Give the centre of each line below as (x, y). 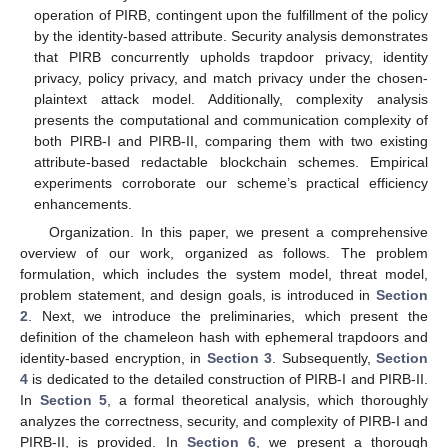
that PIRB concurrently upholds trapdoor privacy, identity (231, 56)
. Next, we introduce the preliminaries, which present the (228, 316)
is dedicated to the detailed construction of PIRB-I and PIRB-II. (228, 379)
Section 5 (73, 400)
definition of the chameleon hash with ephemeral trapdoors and (224, 337)
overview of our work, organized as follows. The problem (224, 253)
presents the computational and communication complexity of (231, 119)
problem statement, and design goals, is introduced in (198, 295)
